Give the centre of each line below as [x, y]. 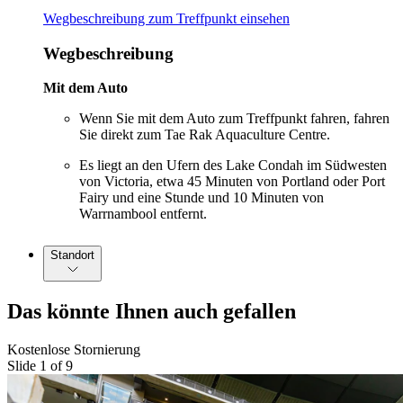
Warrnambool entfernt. [143, 214]
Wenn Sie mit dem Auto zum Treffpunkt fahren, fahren [234, 119]
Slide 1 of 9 [40, 366]
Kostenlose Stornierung [74, 350]
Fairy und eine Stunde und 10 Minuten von [201, 198]
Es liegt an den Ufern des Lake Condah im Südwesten [233, 166]
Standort [72, 255]
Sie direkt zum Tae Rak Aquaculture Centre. [205, 135]
